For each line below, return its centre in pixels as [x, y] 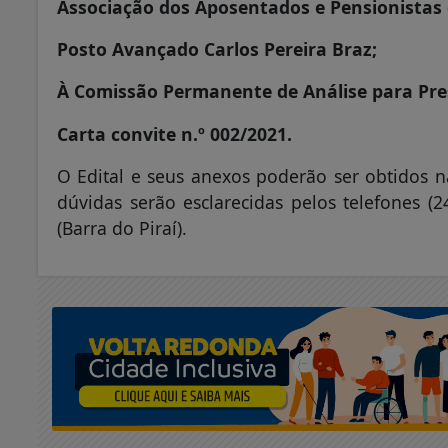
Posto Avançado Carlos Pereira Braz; [217, 49]
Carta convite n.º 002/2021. [174, 133]
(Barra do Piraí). [122, 228]
